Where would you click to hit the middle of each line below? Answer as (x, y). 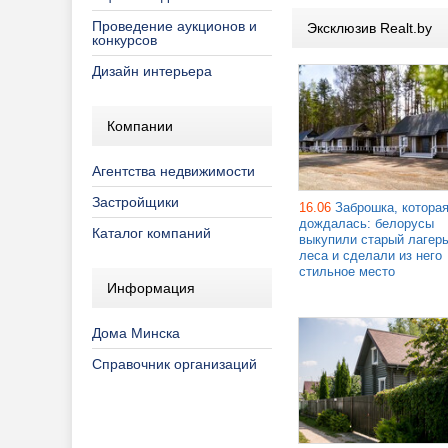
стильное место (347, 271)
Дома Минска (136, 333)
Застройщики (135, 202)
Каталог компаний (151, 233)
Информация (151, 288)
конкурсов (124, 40)
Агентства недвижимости (173, 171)
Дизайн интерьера (152, 71)
